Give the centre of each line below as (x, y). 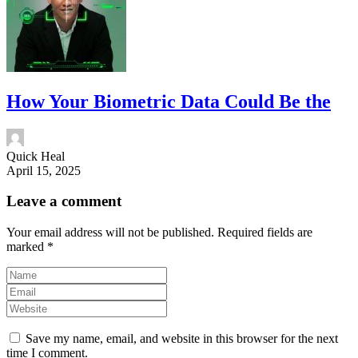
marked (27, 247)
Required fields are (265, 232)
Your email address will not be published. (110, 232)
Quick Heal (36, 156)
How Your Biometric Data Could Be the (169, 101)
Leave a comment (64, 201)
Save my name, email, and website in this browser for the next (182, 338)
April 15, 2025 (44, 170)
